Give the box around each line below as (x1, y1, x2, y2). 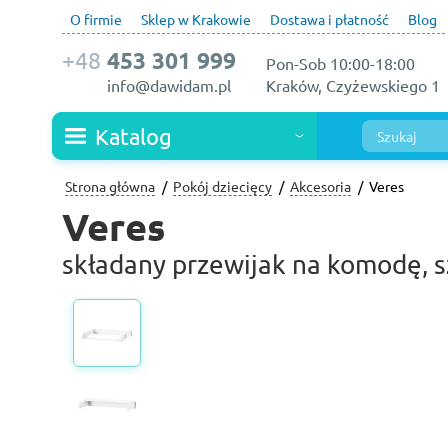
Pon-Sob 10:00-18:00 (266, 53, 415, 73)
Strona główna (65, 177, 155, 195)
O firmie (70, 10, 122, 28)
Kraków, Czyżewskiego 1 (266, 75, 440, 95)
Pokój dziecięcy (173, 177, 272, 195)
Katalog (95, 123, 172, 149)
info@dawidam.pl (107, 75, 231, 95)
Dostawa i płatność (270, 10, 389, 28)
